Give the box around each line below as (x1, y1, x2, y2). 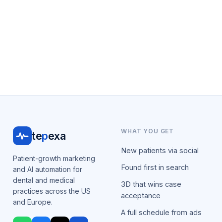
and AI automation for (13, 165, 82, 173)
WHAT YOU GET (121, 127, 174, 135)
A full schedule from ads (121, 208, 202, 217)
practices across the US (13, 187, 91, 195)
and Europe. (13, 198, 53, 206)
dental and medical (13, 176, 75, 184)
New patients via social (121, 146, 199, 155)
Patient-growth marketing (13, 154, 95, 163)
